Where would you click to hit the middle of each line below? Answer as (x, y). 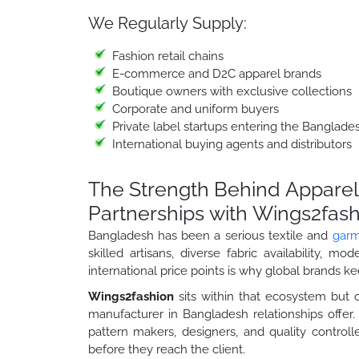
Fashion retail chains (167, 56)
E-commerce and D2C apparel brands (216, 73)
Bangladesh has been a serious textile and (210, 235)
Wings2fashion (131, 296)
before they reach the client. (166, 349)
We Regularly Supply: (167, 23)
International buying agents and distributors (232, 144)
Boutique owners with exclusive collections (232, 91)
